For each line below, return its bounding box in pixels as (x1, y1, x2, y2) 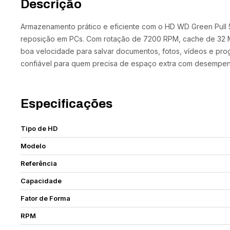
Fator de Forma (21, 194, 71, 202)
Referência (21, 159, 57, 167)
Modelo (21, 142, 46, 150)
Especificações (21, 97, 113, 110)
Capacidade (21, 177, 62, 185)
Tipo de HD (21, 124, 58, 132)
